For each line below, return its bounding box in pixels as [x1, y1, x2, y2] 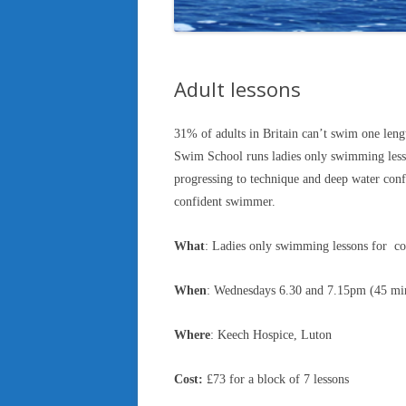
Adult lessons [174, 75, 301, 102]
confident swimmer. [174, 195, 279, 208]
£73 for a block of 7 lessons [203, 372, 349, 386]
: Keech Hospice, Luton [210, 328, 332, 342]
